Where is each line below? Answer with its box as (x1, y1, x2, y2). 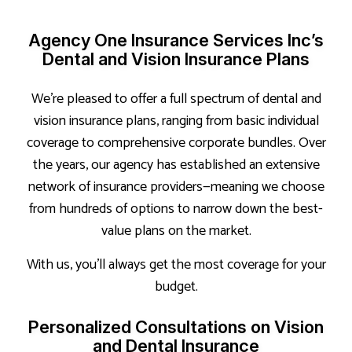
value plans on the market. (101, 218, 251, 243)
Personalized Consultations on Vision (28, 316, 324, 337)
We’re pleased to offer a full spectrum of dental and (31, 86, 321, 111)
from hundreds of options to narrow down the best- (29, 196, 323, 221)
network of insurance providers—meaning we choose (27, 174, 324, 199)
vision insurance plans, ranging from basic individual (33, 108, 319, 133)
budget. (154, 274, 198, 299)
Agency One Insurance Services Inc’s (28, 29, 324, 50)
